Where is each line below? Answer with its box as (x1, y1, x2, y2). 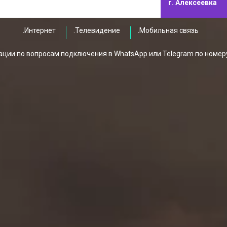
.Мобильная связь (138, 26, 199, 34)
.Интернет (23, 26, 56, 34)
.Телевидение (73, 26, 120, 34)
